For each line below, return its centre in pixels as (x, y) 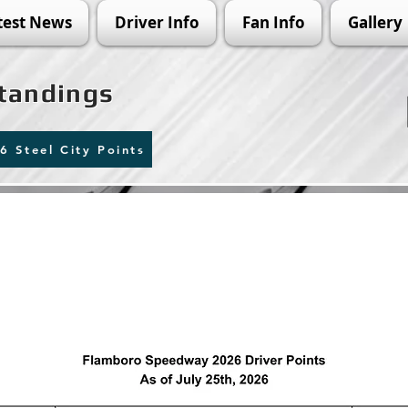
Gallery (375, 22)
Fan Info (273, 22)
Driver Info (157, 22)
